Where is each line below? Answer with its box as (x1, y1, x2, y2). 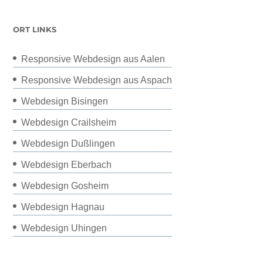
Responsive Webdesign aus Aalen (21, 54, 166, 65)
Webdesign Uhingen (21, 223, 107, 234)
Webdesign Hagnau (21, 202, 105, 213)
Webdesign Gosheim (21, 181, 109, 191)
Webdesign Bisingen (21, 96, 109, 107)
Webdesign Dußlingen (21, 139, 116, 149)
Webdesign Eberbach (21, 160, 112, 170)
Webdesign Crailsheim (21, 117, 117, 128)
